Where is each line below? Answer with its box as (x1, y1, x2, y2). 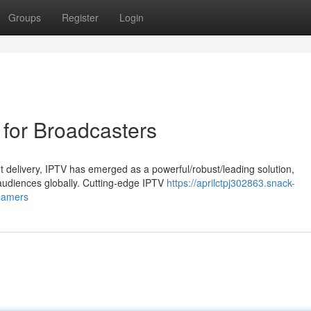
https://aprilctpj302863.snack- (167, 176, 295, 190)
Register (62, 10, 99, 24)
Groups (8, 10, 41, 24)
